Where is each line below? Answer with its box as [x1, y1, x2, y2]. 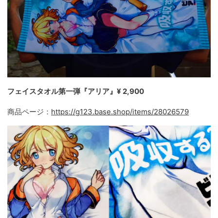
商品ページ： [7, 107, 51, 117]
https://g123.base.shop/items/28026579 [51, 107, 189, 117]
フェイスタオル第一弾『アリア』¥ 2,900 [7, 87, 144, 96]
